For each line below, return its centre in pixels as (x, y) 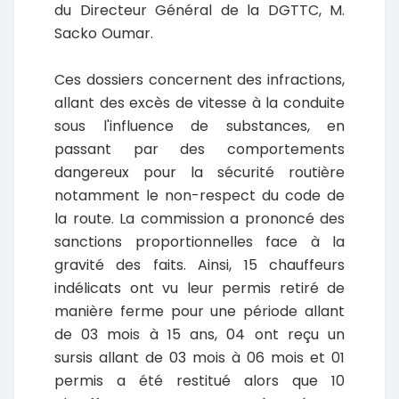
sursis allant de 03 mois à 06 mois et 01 (199, 358)
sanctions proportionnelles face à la (199, 242)
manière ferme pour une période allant (199, 312)
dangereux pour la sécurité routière (199, 173)
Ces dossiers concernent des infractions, (199, 80)
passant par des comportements (199, 150)
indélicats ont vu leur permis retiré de (199, 289)
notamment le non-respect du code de (199, 196)
